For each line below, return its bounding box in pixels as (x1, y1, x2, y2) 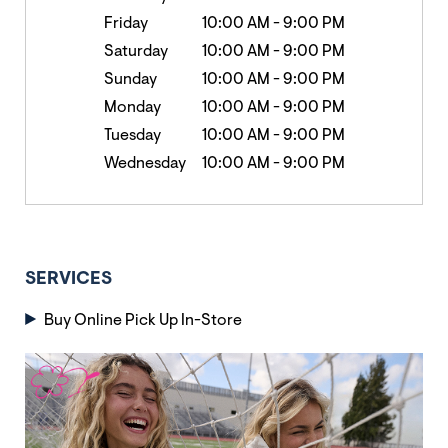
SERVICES (25, 271, 112, 289)
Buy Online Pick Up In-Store (43, 313, 242, 329)
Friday (103, 16, 148, 32)
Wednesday (103, 156, 186, 172)
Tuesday (103, 128, 161, 144)
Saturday (103, 44, 168, 60)
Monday (103, 100, 161, 116)
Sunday (103, 72, 157, 88)
